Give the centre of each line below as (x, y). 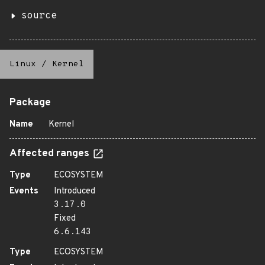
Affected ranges (51, 154)
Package (30, 103)
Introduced (75, 191)
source (39, 16)
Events (24, 191)
